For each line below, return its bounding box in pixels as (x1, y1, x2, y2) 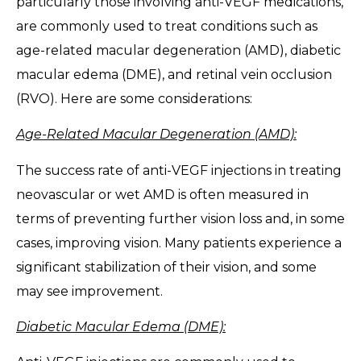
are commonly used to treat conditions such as (16, 18, 317, 34)
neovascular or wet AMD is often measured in (16, 186, 309, 202)
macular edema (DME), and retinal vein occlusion (16, 66, 332, 82)
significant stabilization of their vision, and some (16, 259, 317, 275)
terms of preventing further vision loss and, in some (16, 210, 345, 226)
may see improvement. (16, 283, 163, 299)
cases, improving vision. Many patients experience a (16, 234, 342, 251)
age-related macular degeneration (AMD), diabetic (16, 42, 341, 58)
